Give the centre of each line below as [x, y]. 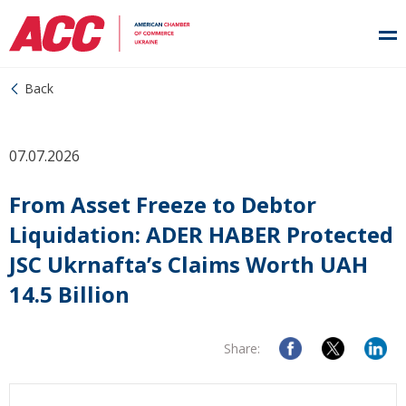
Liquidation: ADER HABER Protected [201, 234]
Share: [242, 348]
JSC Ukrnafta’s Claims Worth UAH [188, 264]
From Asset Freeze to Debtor [163, 204]
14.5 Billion [69, 294]
